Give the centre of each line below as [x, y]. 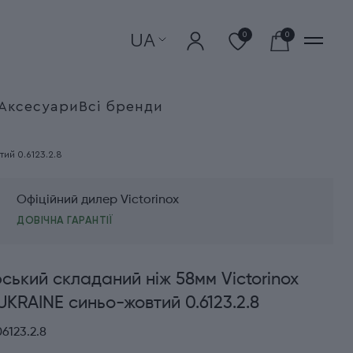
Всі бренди [121, 106]
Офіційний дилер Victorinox [98, 200]
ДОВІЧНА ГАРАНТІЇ [65, 220]
